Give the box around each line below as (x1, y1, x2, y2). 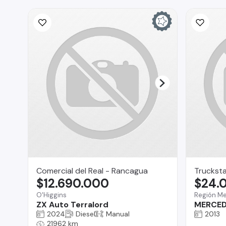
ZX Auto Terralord (36, 199, 108, 210)
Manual (106, 209, 130, 218)
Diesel (76, 209, 95, 218)
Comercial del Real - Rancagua (36, 165, 148, 176)
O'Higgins (36, 190, 67, 199)
